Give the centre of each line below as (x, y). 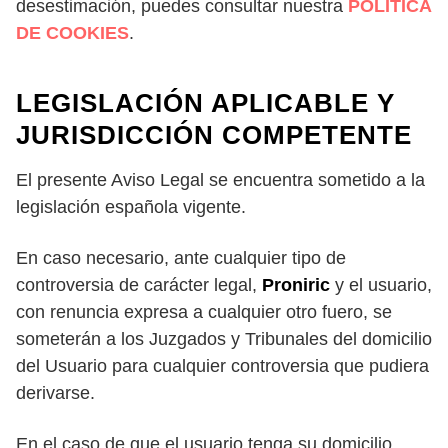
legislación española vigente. (131, 207)
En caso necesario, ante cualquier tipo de (181, 258)
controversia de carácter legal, (139, 285)
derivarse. (55, 393)
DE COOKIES (72, 33)
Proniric (296, 285)
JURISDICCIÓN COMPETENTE (214, 135)
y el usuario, (381, 285)
